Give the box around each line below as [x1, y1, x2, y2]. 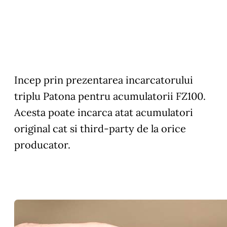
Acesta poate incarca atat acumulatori [14, 105, 193, 119]
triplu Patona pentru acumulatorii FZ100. [14, 89, 206, 102]
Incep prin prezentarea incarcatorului [14, 73, 193, 86]
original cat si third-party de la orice [14, 122, 186, 135]
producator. [14, 138, 70, 151]
